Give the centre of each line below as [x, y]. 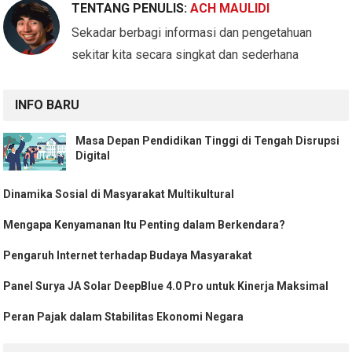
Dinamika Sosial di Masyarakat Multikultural [119, 194]
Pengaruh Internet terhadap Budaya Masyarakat [128, 255]
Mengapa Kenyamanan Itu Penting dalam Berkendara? [145, 224]
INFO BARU [48, 104]
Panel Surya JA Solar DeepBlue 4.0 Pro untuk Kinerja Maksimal [166, 286]
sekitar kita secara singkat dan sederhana [185, 54]
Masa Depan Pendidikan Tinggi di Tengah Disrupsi [208, 140]
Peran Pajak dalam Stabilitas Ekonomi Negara [124, 316]
